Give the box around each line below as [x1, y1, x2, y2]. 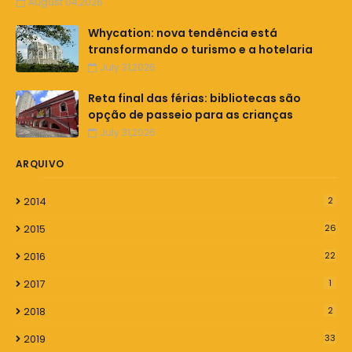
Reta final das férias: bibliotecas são [88, 90, 301, 107]
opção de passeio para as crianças [88, 107, 293, 123]
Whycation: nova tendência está [88, 25, 277, 42]
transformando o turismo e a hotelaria [88, 42, 313, 58]
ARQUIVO [16, 157, 64, 171]
